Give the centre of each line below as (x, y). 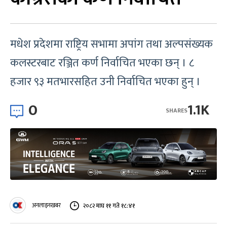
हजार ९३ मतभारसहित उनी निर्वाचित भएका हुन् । (107, 82)
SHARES (177, 110)
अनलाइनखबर (46, 205)
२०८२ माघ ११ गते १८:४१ (109, 205)
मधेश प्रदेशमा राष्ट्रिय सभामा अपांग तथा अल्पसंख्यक (111, 44)
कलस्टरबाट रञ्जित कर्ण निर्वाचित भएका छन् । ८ (102, 63)
